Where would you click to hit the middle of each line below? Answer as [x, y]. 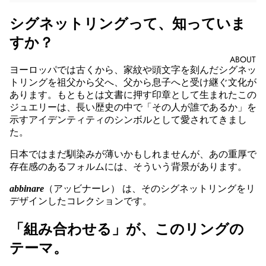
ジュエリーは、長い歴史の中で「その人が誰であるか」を [133, 107]
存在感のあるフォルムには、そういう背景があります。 [128, 166]
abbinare [27, 188]
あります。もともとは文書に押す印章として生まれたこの [133, 94]
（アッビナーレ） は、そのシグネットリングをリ [150, 188]
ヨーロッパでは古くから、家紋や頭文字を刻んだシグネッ [133, 69]
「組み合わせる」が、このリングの [127, 229]
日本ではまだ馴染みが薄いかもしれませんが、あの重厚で [133, 154]
